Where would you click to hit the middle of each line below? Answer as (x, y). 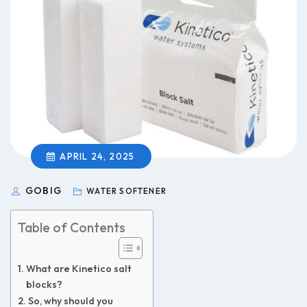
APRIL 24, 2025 (97, 156)
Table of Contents (72, 227)
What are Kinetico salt (78, 268)
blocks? (44, 284)
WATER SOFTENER (125, 191)
